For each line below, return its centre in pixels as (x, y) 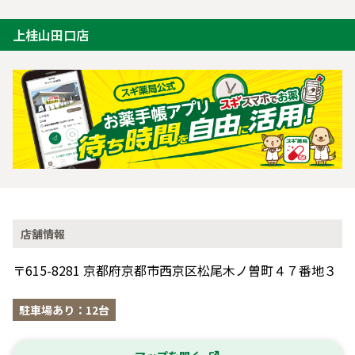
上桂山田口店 (51, 35)
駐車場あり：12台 (64, 309)
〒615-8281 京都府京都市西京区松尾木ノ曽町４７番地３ (175, 270)
